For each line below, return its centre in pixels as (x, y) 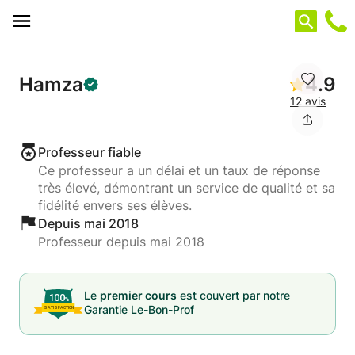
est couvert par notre (233, 295)
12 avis (308, 101)
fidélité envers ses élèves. (115, 205)
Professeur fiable (90, 152)
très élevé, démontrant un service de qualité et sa (187, 188)
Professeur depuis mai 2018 (121, 242)
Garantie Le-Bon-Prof (139, 309)
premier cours (138, 295)
